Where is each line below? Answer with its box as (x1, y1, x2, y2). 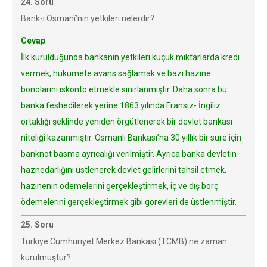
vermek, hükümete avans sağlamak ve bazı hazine (21, 69, 211, 78)
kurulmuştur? (21, 253, 71, 262)
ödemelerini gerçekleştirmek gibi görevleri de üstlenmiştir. (21, 197, 237, 207)
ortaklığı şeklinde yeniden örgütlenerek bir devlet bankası (21, 117, 232, 126)
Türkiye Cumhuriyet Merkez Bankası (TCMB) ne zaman (21, 237, 227, 246)
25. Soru (21, 220, 54, 229)
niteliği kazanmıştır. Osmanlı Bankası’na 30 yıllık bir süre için (21, 133, 241, 142)
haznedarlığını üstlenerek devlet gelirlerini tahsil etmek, (21, 165, 226, 175)
